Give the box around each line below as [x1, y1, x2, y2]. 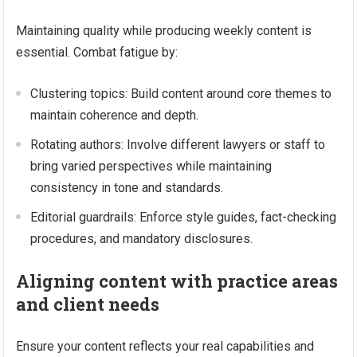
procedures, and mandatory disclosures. [30, 231, 253, 246]
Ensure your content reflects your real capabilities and [16, 339, 315, 354]
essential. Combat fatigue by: [16, 45, 178, 60]
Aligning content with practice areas [16, 269, 339, 292]
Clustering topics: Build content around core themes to [30, 86, 332, 101]
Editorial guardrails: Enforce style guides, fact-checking [30, 210, 337, 225]
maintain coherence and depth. [30, 108, 199, 123]
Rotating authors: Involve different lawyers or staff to [30, 137, 326, 152]
